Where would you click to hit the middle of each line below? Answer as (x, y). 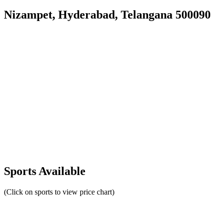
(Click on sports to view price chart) (59, 192)
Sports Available (45, 171)
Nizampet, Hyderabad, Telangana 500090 (107, 14)
